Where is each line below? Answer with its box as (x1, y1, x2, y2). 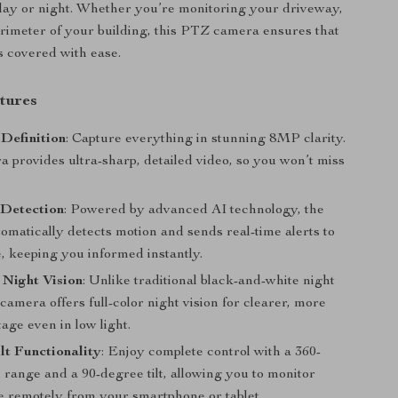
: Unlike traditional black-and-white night (83, 275, 336, 289)
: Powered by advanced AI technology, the (64, 203, 325, 218)
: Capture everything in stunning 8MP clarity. (66, 132, 346, 147)
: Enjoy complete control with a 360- (101, 346, 322, 360)
